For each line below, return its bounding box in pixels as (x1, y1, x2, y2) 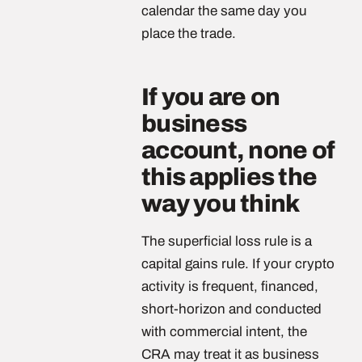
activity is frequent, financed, (141, 279, 318, 294)
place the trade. (141, 26, 236, 41)
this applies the (141, 164, 317, 190)
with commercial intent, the (141, 324, 307, 339)
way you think (141, 191, 300, 217)
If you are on (141, 84, 280, 110)
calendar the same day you (141, 3, 307, 19)
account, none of (141, 137, 335, 163)
